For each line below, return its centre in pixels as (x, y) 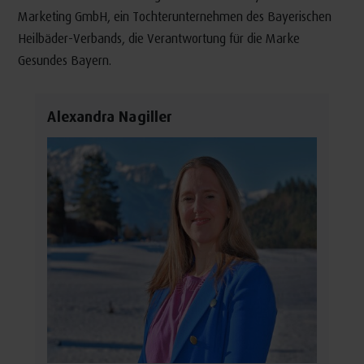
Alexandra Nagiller (110, 117)
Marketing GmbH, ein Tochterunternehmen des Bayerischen (174, 16)
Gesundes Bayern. (64, 60)
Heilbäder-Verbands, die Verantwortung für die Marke (158, 38)
